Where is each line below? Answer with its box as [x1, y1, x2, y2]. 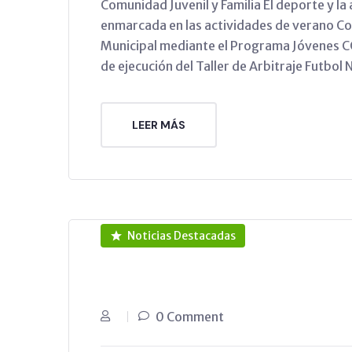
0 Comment [156, 308, 224, 324]
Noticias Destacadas [126, 228, 236, 243]
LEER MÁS [132, 117, 185, 132]
